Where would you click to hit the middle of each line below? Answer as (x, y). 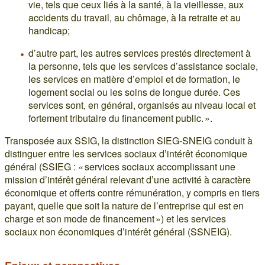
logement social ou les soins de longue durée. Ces (134, 92)
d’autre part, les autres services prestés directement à (140, 53)
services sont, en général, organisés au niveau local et (142, 105)
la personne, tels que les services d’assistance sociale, (143, 66)
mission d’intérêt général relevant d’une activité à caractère (128, 179)
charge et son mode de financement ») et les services (115, 218)
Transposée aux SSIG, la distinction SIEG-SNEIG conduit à (129, 140)
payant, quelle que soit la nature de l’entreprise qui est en (124, 205)
